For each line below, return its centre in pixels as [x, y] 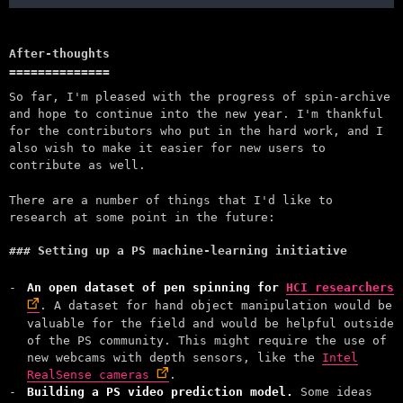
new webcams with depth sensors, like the [175, 357]
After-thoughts [59, 53]
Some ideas [333, 391]
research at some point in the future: [142, 217]
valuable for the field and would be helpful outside [210, 323]
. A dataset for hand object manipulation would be [216, 305]
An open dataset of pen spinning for [157, 287]
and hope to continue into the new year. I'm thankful [196, 113]
